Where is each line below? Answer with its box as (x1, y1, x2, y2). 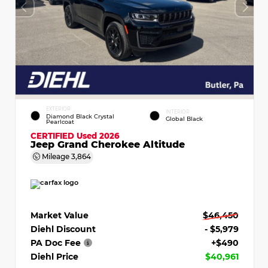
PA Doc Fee (31, 237, 81, 248)
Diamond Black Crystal (45, 112, 114, 120)
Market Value (31, 209, 89, 220)
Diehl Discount (31, 223, 96, 234)
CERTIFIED (31, 130, 77, 140)
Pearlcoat (45, 118, 74, 125)
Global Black (166, 115, 203, 122)
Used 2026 (77, 130, 120, 140)
